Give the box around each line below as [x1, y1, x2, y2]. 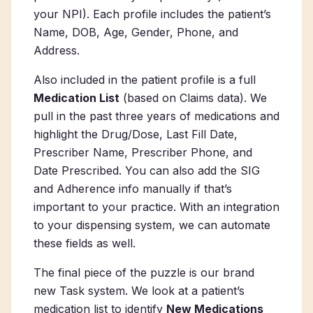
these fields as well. [34, 236, 136, 250]
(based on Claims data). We [119, 91, 267, 105]
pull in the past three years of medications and [34, 109, 279, 123]
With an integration [180, 200, 279, 214]
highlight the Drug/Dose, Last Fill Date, [34, 127, 238, 141]
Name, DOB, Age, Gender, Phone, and [34, 25, 238, 39]
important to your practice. [34, 200, 180, 214]
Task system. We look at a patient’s [56, 284, 245, 298]
